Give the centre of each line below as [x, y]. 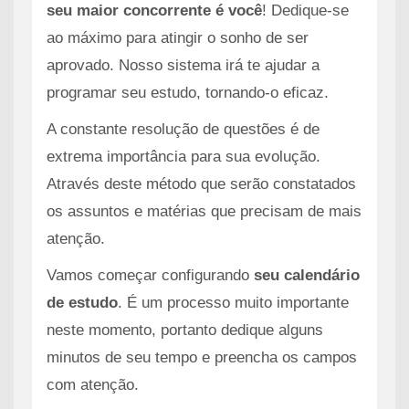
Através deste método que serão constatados [201, 184]
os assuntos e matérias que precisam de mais [204, 211]
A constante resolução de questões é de [183, 129]
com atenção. [93, 385]
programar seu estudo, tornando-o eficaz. [188, 93]
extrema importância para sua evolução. [184, 157]
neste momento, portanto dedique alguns [185, 330]
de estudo [82, 303]
